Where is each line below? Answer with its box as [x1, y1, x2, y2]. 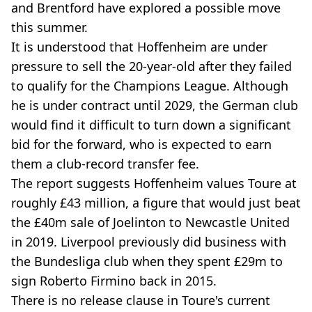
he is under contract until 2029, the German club [11, 97, 298, 114]
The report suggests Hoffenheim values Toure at [11, 175, 297, 192]
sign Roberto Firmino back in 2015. [11, 272, 217, 289]
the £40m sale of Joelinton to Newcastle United [11, 214, 290, 231]
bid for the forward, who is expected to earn [11, 136, 272, 153]
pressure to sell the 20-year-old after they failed [11, 58, 292, 75]
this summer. [11, 19, 88, 36]
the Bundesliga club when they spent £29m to [11, 253, 283, 270]
